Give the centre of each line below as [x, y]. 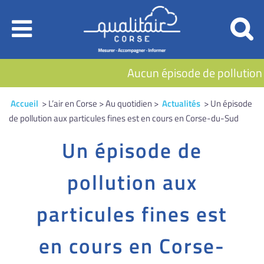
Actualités [181, 103]
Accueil [24, 103]
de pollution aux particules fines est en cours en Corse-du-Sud [124, 118]
